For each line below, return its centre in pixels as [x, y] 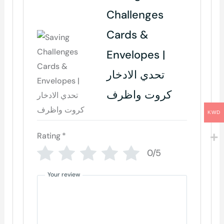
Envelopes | [136, 54]
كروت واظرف [139, 94]
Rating [49, 135]
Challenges [135, 14]
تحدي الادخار [136, 74]
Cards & [127, 34]
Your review [64, 174]
